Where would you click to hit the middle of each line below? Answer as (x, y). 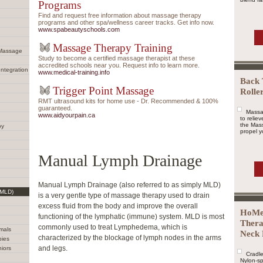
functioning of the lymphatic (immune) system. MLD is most (131, 217)
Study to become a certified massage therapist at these (117, 58)
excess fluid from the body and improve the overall (118, 206)
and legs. (53, 248)
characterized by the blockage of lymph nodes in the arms (130, 238)
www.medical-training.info (74, 72)
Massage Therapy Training (113, 48)
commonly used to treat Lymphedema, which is (113, 227)
